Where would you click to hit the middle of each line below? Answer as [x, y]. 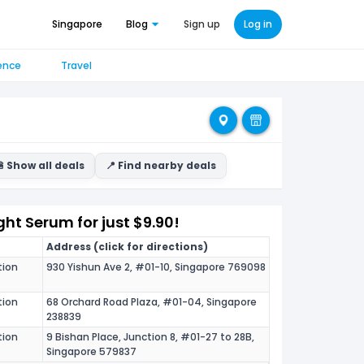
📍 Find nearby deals [160, 165]
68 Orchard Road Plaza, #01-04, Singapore [151, 302]
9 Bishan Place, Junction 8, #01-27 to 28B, [150, 337]
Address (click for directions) [127, 247]
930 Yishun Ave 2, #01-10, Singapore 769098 [156, 267]
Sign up [202, 24]
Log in [258, 24]
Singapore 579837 [91, 351]
